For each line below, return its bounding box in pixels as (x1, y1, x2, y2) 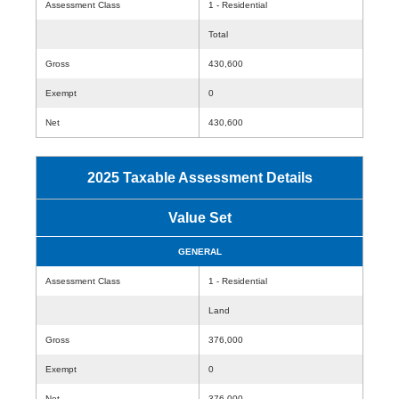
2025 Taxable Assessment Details (86, 170, 313, 185)
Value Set (167, 210, 232, 225)
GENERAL (177, 247, 222, 256)
